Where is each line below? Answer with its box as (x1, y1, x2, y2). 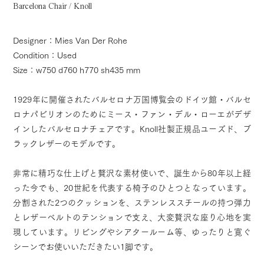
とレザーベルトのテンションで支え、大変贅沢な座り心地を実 (13, 213, 251, 222)
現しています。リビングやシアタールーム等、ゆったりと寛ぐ (13, 228, 251, 236)
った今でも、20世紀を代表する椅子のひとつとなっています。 (13, 184, 251, 192)
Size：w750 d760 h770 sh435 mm (13, 66, 141, 74)
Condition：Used (13, 51, 77, 60)
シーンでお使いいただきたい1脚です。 (13, 243, 159, 251)
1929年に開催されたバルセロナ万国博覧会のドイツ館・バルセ (13, 95, 251, 104)
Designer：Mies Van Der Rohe (13, 37, 128, 45)
